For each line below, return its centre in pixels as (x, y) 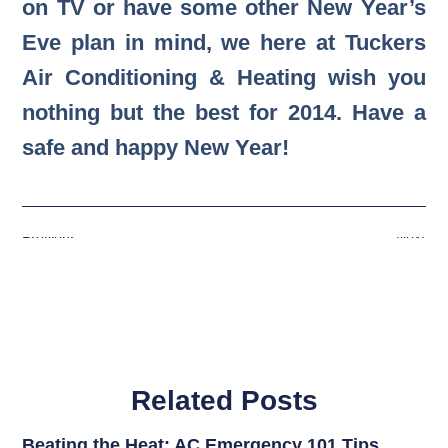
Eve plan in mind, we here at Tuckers (224, 43)
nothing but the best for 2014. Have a (224, 113)
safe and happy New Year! (156, 148)
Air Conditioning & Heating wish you (224, 78)
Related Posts (224, 400)
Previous (50, 237)
